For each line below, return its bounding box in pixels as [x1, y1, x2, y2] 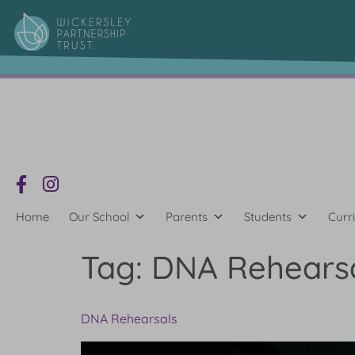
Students [244, 209, 292, 225]
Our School [69, 209, 129, 225]
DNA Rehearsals [81, 311, 177, 327]
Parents [166, 209, 208, 225]
